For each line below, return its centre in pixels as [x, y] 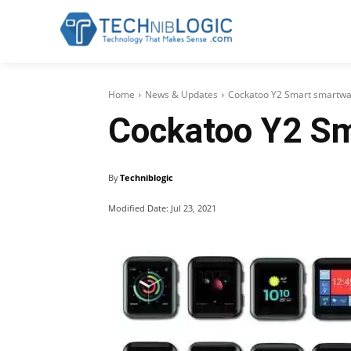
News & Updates [181, 94]
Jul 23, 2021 [194, 208]
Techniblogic [147, 177]
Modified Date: [138, 208]
